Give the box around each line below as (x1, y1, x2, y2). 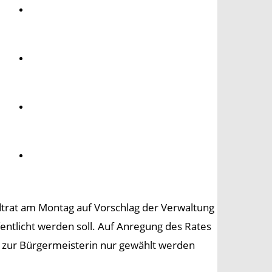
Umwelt (35, 4, 69, 15)
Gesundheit (35, 53, 88, 63)
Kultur (35, 101, 63, 112)
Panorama (35, 150, 82, 160)
